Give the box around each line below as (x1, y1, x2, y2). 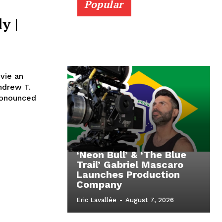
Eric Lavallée (76, 196, 116, 204)
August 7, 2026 (125, 196, 174, 204)
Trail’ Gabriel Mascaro (76, 159, 183, 171)
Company (76, 178, 122, 191)
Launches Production (76, 168, 180, 181)
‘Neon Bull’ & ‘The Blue (76, 149, 186, 161)
